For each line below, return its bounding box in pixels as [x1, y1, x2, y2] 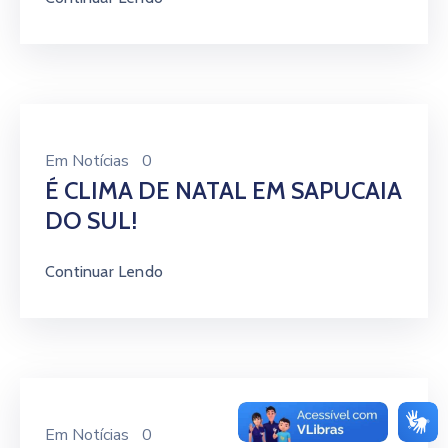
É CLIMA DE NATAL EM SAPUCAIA [45, 176, 402, 205]
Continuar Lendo [45, 262, 163, 281]
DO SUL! [45, 206, 137, 235]
